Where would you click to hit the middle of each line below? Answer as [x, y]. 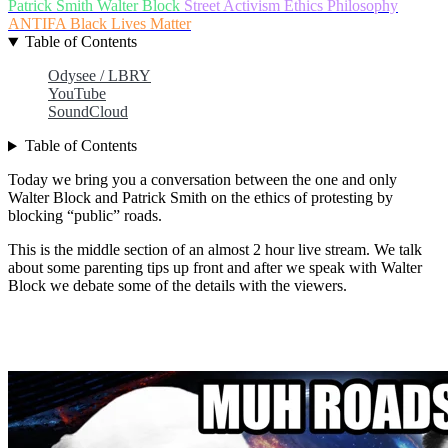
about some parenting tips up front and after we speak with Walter [215, 268]
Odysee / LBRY [99, 76]
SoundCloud [88, 112]
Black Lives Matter [130, 24]
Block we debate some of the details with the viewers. [177, 286]
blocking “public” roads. [85, 216]
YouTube [77, 94]
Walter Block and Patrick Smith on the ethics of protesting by [200, 198]
